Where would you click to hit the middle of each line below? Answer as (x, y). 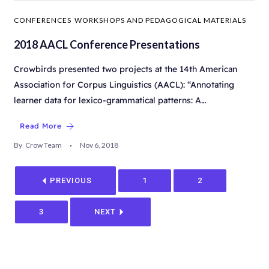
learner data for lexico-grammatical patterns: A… (110, 101)
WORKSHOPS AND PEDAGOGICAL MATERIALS (160, 20)
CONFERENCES (43, 20)
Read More (41, 126)
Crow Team (44, 145)
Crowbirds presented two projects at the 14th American (125, 69)
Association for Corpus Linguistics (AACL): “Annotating (124, 85)
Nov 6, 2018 (99, 145)
